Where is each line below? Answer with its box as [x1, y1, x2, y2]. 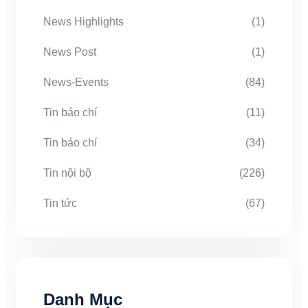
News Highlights [43, 16, 124, 27]
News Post [43, 46, 96, 58]
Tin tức [43, 197, 77, 209]
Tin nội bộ [43, 167, 91, 179]
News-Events [43, 76, 109, 88]
